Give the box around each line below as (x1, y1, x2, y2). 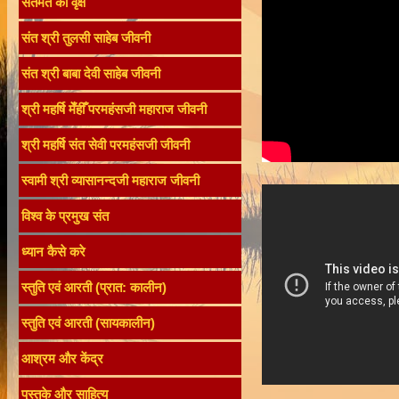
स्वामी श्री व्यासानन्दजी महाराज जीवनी (21, 173, 199, 188)
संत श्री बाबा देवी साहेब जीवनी (21, 66, 160, 81)
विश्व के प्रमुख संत (21, 208, 109, 224)
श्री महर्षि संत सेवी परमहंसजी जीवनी (21, 137, 190, 152)
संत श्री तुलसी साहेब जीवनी (21, 30, 151, 45)
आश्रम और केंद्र (21, 351, 103, 366)
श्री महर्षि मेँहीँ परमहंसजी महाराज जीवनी (21, 102, 207, 117)
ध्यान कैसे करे (21, 244, 85, 259)
